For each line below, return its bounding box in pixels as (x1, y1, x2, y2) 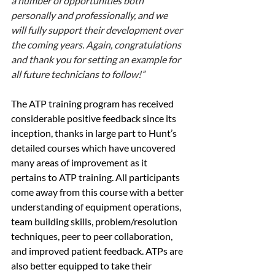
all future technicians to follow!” (11, 68, 145, 80)
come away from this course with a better (11, 186, 185, 198)
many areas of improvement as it (11, 157, 149, 169)
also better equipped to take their (11, 260, 153, 272)
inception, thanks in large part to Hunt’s (11, 127, 179, 139)
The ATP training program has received (11, 98, 176, 110)
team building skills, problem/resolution (11, 215, 179, 228)
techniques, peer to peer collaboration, (11, 230, 174, 242)
